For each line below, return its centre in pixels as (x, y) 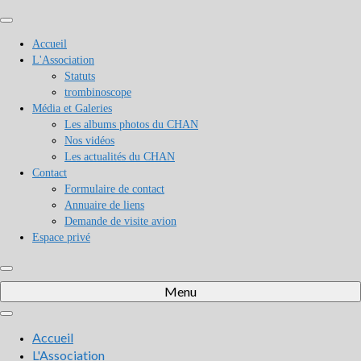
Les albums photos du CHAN (131, 124)
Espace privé (61, 237)
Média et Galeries (72, 108)
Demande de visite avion (120, 221)
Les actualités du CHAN (120, 157)
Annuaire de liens (104, 205)
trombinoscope (98, 92)
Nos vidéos (89, 141)
